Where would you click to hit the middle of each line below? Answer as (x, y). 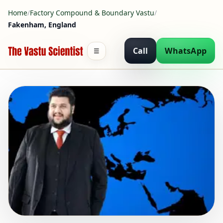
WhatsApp (186, 51)
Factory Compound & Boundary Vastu (92, 13)
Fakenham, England (42, 25)
